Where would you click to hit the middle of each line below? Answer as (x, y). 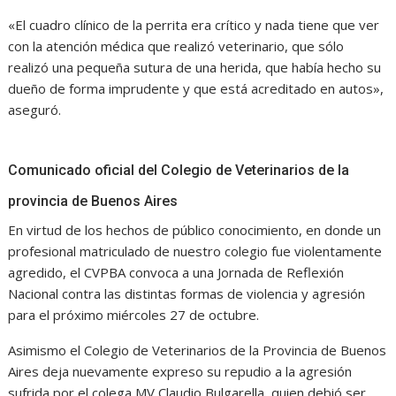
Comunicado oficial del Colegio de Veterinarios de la (179, 171)
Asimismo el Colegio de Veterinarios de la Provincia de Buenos (198, 350)
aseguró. (35, 110)
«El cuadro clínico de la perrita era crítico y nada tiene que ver (194, 25)
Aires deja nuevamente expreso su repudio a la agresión (180, 372)
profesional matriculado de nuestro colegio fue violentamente (195, 251)
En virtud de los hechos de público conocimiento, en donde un (195, 230)
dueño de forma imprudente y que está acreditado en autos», (196, 89)
